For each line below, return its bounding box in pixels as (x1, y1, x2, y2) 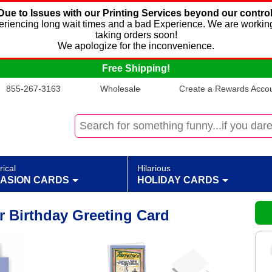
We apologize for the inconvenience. (58, 41, 214, 51)
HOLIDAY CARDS (137, 175, 219, 186)
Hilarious (137, 163, 171, 174)
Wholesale (100, 84, 140, 93)
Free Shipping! (102, 63, 170, 73)
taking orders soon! (95, 30, 177, 40)
